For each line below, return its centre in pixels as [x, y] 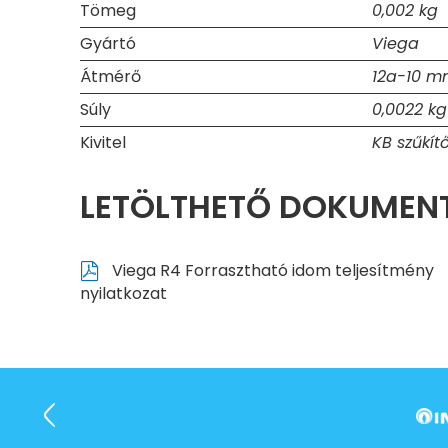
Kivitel [103, 143]
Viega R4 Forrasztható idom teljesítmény [270, 271]
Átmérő [110, 77]
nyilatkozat [123, 294]
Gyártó [108, 44]
